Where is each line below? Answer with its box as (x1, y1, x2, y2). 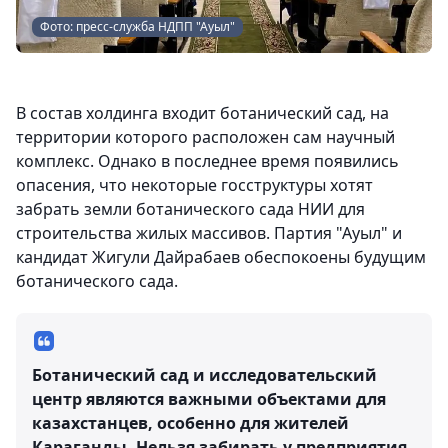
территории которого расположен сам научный (16, 126, 395, 149)
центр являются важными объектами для (32, 388, 386, 411)
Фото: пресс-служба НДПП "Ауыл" (40, 18, 235, 36)
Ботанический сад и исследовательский (32, 364, 377, 387)
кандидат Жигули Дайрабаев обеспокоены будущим (16, 246, 426, 269)
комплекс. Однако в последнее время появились (16, 150, 399, 173)
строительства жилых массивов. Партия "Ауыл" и (16, 222, 402, 245)
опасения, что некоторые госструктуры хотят (16, 174, 373, 197)
